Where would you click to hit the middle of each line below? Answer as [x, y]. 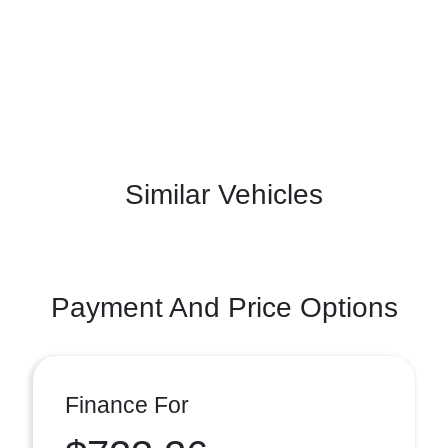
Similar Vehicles [224, 194]
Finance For [127, 404]
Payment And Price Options [224, 307]
